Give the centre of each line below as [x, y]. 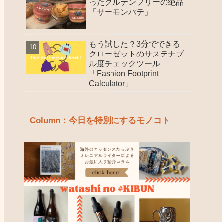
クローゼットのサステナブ [136, 54]
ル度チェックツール [124, 63]
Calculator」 [111, 83]
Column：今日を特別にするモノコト [100, 120]
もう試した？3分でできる [135, 44]
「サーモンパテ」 [120, 12]
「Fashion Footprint [124, 73]
